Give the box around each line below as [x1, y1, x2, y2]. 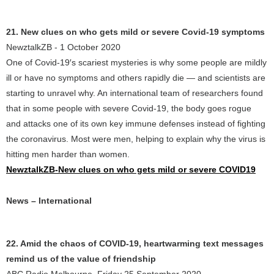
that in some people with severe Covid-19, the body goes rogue [6, 103, 251, 113]
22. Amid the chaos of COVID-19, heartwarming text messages [6, 239, 264, 248]
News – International [6, 196, 92, 206]
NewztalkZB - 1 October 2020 [6, 42, 120, 52]
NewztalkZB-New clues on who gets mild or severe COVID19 [6, 165, 256, 174]
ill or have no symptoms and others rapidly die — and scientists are [6, 73, 265, 83]
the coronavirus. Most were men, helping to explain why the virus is [6, 134, 265, 144]
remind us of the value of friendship [6, 254, 156, 264]
